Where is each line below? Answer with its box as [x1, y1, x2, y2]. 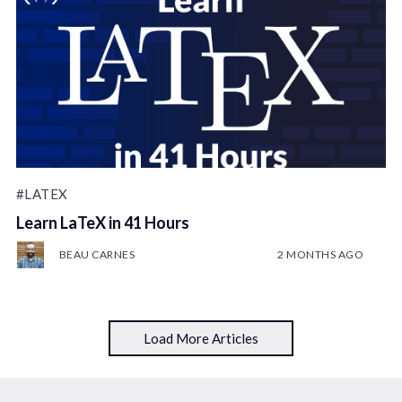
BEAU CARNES [58, 247, 135, 261]
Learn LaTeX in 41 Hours [15, 212, 189, 232]
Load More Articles [144, 330, 258, 347]
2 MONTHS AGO [277, 247, 364, 261]
